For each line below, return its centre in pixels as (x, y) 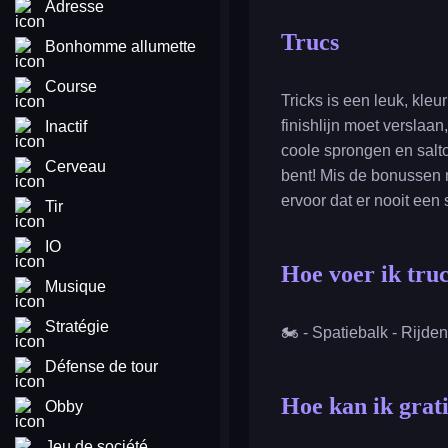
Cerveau (75, 166)
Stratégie (77, 326)
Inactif (66, 126)
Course (71, 86)
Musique (75, 286)
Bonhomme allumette (120, 46)
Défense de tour (101, 366)
